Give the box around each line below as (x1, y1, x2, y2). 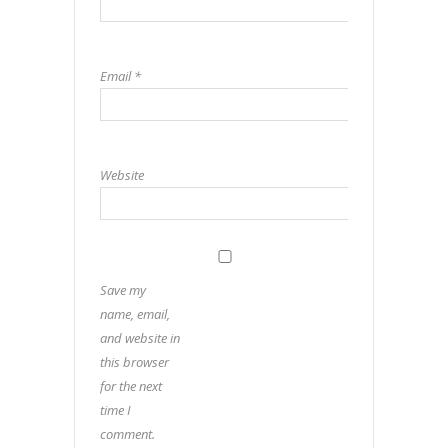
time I (100, 400, 131, 419)
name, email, (100, 304, 170, 323)
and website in (100, 328, 180, 347)
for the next (100, 376, 162, 395)
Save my (100, 280, 146, 299)
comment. (100, 424, 155, 443)
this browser (100, 352, 169, 371)
